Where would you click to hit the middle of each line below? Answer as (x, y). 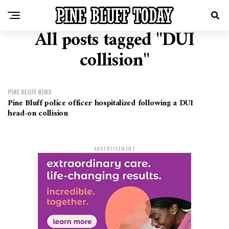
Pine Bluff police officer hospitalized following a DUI (100, 103)
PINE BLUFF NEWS (30, 92)
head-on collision (38, 113)
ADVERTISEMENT (114, 148)
